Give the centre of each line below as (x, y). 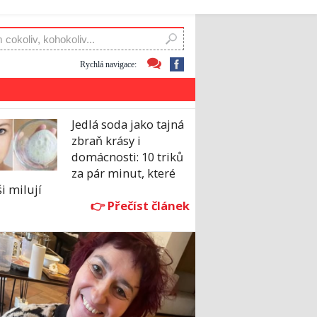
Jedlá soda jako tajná (128, 125)
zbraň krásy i (106, 141)
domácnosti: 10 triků (127, 157)
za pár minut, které (123, 173)
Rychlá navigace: (108, 64)
